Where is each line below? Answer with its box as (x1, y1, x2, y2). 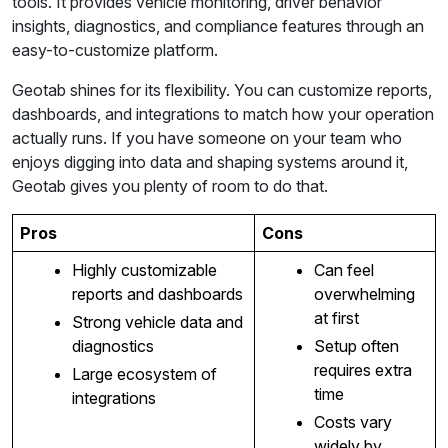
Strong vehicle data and (71, 311, 243, 332)
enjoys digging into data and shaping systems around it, (12, 151, 408, 172)
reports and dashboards (71, 283, 243, 304)
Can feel (313, 259, 374, 280)
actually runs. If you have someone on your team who (12, 127, 402, 148)
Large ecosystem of (71, 363, 217, 384)
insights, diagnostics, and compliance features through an (12, 15, 424, 36)
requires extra (313, 359, 412, 380)
